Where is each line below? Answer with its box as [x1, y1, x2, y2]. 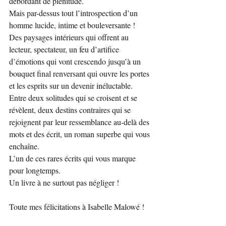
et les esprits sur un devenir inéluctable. [9, 80, 133, 91]
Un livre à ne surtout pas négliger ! [9, 177, 119, 188]
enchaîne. [9, 140, 41, 151]
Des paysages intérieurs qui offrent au [9, 31, 131, 42]
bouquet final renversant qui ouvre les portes [9, 68, 151, 79]
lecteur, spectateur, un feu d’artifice [9, 43, 121, 54]
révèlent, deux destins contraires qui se [9, 104, 133, 115]
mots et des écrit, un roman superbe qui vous [9, 128, 152, 139]
